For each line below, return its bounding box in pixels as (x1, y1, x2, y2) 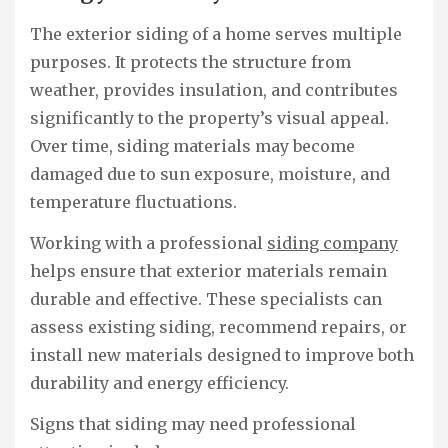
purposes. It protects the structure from (30, 52, 351, 73)
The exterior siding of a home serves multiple (30, 24, 402, 45)
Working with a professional (30, 233, 267, 254)
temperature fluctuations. (30, 192, 237, 213)
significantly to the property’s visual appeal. (30, 108, 389, 129)
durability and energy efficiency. (30, 373, 289, 394)
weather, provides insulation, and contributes (30, 80, 398, 101)
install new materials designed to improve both (30, 345, 414, 366)
